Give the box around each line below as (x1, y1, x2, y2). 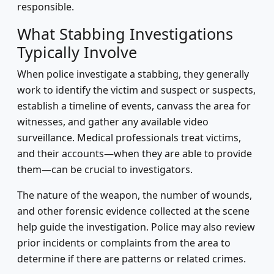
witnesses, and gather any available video (17, 115, 209, 128)
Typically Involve (17, 42, 137, 62)
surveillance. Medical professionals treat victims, (17, 131, 241, 144)
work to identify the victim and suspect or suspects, (17, 83, 256, 97)
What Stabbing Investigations (17, 23, 233, 44)
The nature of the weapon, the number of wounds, (17, 188, 252, 202)
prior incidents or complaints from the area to (17, 236, 231, 250)
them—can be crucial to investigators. (17, 163, 193, 176)
